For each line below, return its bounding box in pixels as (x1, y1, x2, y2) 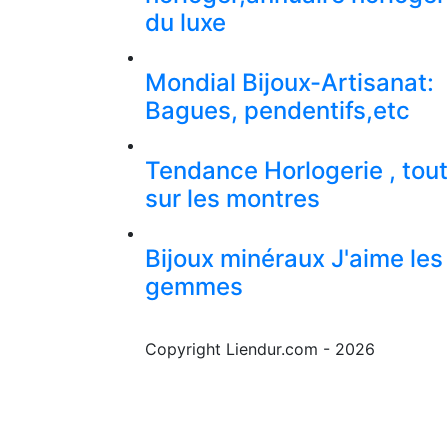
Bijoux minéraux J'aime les (145, 244, 443, 274)
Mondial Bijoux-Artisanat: (145, 68, 434, 98)
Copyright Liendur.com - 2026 (145, 339, 375, 360)
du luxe (145, 8, 226, 38)
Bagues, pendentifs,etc (145, 96, 410, 126)
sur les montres (145, 184, 320, 214)
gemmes (145, 272, 243, 302)
